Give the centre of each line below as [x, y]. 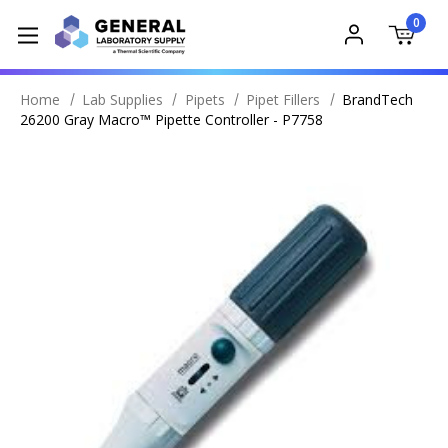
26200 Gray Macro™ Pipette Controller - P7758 [171, 119]
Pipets [204, 99]
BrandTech [378, 99]
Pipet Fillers [283, 99]
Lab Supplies [122, 99]
